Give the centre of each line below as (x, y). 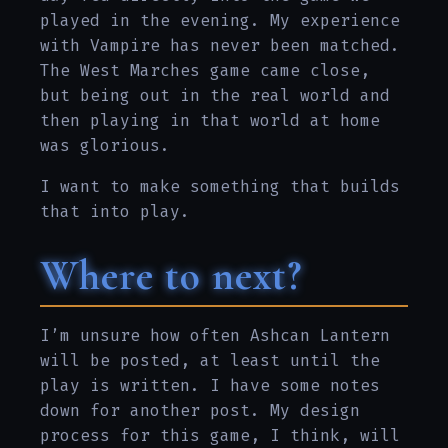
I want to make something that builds (220, 186)
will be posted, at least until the (210, 360)
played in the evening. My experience (220, 20)
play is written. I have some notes (210, 385)
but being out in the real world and (215, 95)
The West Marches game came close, (205, 70)
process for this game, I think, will (220, 435)
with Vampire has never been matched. (220, 45)
